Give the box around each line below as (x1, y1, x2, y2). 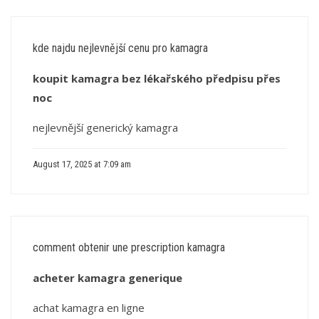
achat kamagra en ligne (33, 300, 145, 315)
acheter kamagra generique (33, 271, 182, 285)
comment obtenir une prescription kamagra (33, 241, 225, 254)
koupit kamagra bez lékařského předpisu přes (33, 71, 281, 85)
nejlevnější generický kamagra (33, 120, 178, 135)
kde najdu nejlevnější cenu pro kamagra (33, 41, 208, 55)
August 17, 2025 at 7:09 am (33, 159, 131, 169)
